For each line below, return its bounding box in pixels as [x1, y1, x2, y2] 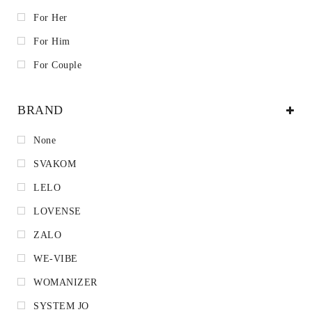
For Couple [33, 59, 81, 70]
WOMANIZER [33, 276, 97, 288]
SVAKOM [33, 158, 76, 169]
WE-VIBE [33, 253, 78, 264]
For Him [33, 36, 70, 47]
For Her [33, 12, 68, 23]
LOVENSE [33, 205, 81, 217]
